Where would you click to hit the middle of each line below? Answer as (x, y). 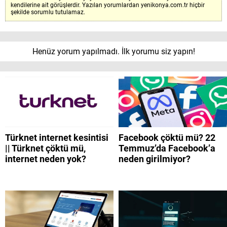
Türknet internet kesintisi (57, 138)
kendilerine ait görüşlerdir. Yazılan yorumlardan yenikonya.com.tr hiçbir (108, 5)
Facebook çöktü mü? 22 (167, 138)
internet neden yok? (46, 159)
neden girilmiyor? (155, 159)
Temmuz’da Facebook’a (167, 148)
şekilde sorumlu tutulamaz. (48, 12)
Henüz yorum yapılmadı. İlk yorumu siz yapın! (113, 52)
